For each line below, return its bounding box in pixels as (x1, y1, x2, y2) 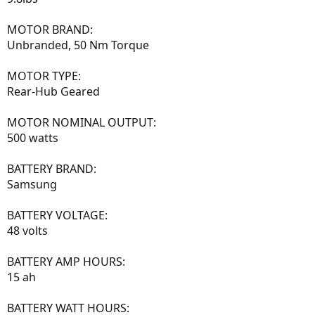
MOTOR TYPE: (7, 67, 81, 84)
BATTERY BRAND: (7, 160, 96, 176)
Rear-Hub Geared (7, 83, 100, 99)
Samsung (7, 176, 57, 192)
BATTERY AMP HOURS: (7, 253, 125, 269)
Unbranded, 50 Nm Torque (7, 37, 149, 53)
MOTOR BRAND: (7, 21, 93, 37)
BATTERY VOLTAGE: (7, 207, 108, 223)
